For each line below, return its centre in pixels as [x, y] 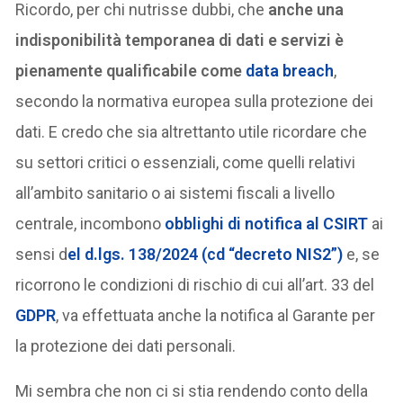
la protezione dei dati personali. [126, 345]
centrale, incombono [90, 223]
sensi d [42, 254]
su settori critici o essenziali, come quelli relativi [186, 162]
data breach [290, 70]
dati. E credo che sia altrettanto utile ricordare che [192, 131]
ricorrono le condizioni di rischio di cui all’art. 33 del [195, 284]
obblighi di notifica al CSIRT [269, 223]
